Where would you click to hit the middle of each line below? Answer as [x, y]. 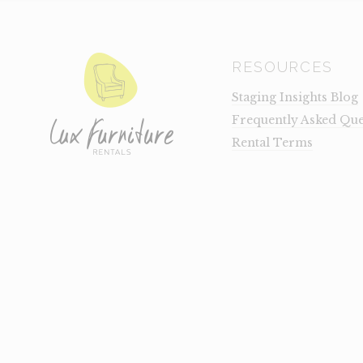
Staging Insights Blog [295, 97]
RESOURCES [282, 66]
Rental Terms [273, 142]
